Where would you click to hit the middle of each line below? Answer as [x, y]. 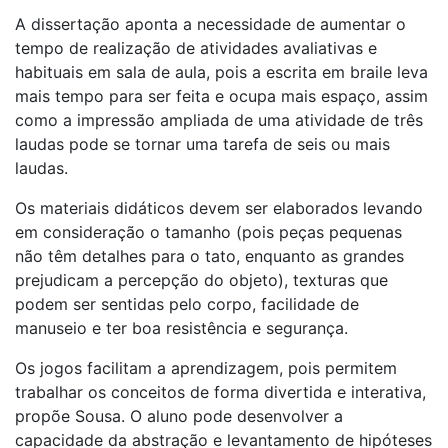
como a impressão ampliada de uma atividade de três [219, 119]
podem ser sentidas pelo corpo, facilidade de [187, 303]
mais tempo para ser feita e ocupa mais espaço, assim [221, 95]
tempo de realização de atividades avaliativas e [196, 47]
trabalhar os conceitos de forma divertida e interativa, [220, 391]
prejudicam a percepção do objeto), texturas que [201, 279]
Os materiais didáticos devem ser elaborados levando [219, 207]
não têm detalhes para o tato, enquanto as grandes [209, 255]
